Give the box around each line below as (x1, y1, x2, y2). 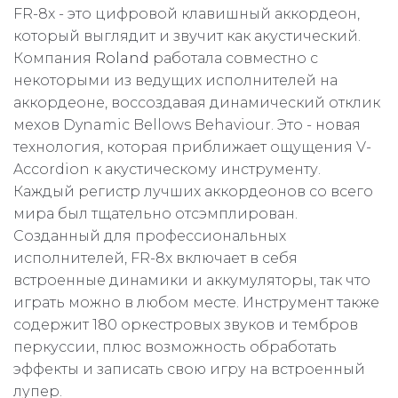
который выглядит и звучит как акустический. (13, 28, 361, 45)
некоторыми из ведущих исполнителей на (13, 72, 338, 90)
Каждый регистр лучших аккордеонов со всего (13, 183, 373, 201)
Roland (95, 50, 149, 68)
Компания (13, 50, 95, 68)
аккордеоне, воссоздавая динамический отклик (13, 94, 380, 112)
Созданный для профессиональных (13, 227, 286, 245)
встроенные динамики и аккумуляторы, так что (13, 272, 370, 290)
